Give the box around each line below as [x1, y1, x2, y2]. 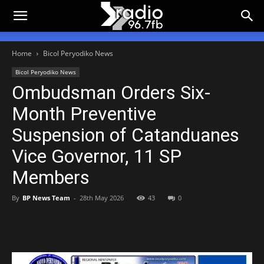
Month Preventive [12, 103, 156, 125]
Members [12, 166, 90, 189]
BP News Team [22, 193, 70, 202]
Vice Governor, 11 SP [12, 145, 181, 167]
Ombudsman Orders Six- [12, 81, 210, 104]
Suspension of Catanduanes [12, 124, 239, 146]
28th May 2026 [80, 193, 124, 202]
